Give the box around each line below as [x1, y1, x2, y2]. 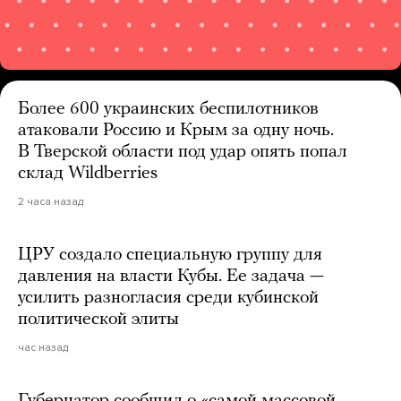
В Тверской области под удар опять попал [18, 142, 347, 161]
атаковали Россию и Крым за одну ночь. [18, 121, 334, 140]
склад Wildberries [18, 164, 158, 183]
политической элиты [18, 310, 179, 328]
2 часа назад [18, 194, 83, 208]
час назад [18, 340, 68, 354]
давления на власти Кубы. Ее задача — [18, 267, 324, 286]
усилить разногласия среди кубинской [18, 288, 319, 307]
